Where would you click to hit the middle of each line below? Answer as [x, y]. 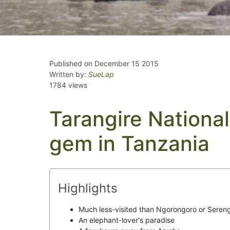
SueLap [101, 74]
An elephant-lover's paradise [127, 220]
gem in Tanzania [129, 143]
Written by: [69, 74]
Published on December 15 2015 [104, 63]
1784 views [68, 85]
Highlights [88, 188]
